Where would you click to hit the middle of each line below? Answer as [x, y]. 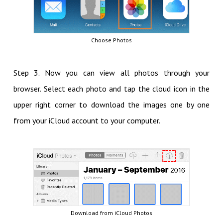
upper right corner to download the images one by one [111, 105]
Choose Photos [111, 40]
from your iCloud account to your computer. [87, 121]
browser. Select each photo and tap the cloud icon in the [111, 89]
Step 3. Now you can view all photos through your [111, 73]
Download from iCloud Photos [111, 213]
